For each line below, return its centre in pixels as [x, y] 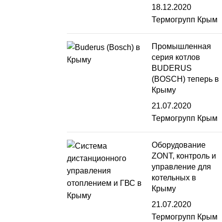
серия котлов [176, 57]
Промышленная [182, 46]
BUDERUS [172, 68]
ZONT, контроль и [184, 156]
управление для [182, 167]
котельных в [174, 178]
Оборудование [179, 145]
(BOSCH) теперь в [186, 79]
